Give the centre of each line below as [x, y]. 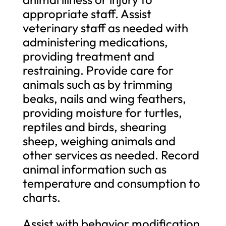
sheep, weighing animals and [99, 140]
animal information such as [94, 169]
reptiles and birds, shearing [94, 126]
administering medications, [95, 42]
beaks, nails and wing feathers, [104, 98]
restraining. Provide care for [98, 70]
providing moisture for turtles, [102, 112]
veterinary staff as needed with [105, 27]
